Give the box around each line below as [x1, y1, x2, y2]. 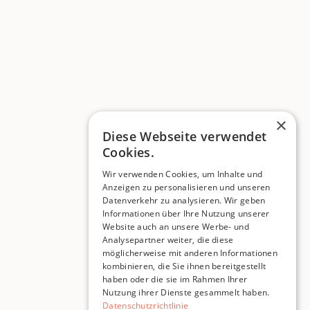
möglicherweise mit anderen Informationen [102, 247, 278, 259]
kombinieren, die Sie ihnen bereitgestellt [102, 260, 266, 272]
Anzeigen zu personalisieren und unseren [102, 181, 271, 193]
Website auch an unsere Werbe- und [102, 221, 249, 232]
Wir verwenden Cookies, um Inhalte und [102, 168, 263, 180]
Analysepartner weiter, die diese [102, 234, 234, 246]
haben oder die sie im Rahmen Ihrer [102, 273, 248, 285]
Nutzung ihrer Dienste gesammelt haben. [102, 286, 270, 298]
